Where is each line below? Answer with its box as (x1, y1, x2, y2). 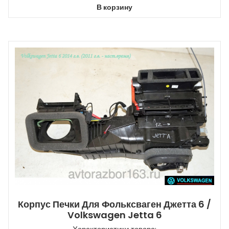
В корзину (97, 2, 132, 12)
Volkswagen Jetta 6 (67, 209, 162, 222)
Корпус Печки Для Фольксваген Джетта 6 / (18, 198, 211, 211)
